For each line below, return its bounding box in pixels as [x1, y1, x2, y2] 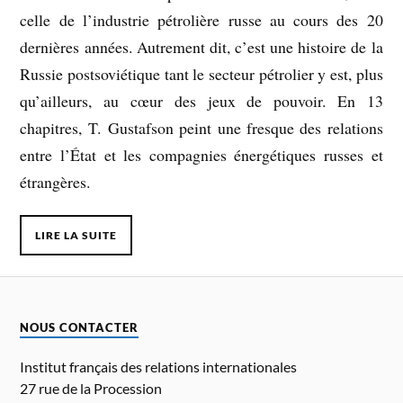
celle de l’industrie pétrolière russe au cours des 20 [20, 8, 383, 31]
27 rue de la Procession [20, 379, 163, 397]
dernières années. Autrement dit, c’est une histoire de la [20, 35, 383, 58]
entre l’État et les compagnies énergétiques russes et [20, 143, 383, 166]
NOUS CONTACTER [20, 320, 139, 335]
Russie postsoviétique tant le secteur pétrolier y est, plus [20, 62, 383, 85]
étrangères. [20, 170, 91, 193]
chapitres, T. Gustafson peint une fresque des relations [20, 116, 383, 139]
